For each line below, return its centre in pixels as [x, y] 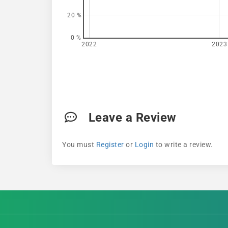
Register [110, 145]
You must [79, 145]
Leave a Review [131, 118]
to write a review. [183, 145]
